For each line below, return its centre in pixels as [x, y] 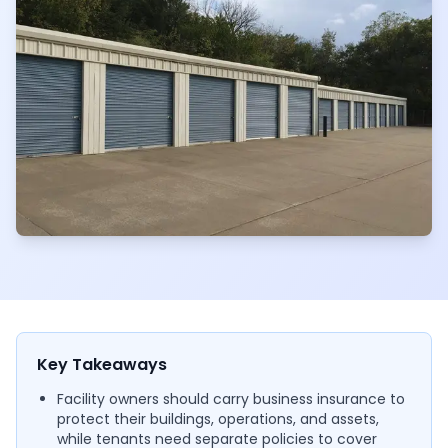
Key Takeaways [102, 364]
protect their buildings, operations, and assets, [218, 418]
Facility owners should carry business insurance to [231, 398]
